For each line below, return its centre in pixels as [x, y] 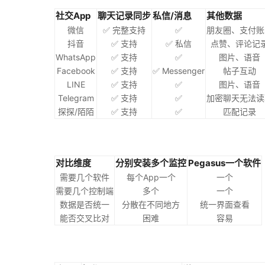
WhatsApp [76, 57]
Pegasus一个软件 [224, 163]
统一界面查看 [224, 204]
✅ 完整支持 [124, 30]
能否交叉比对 [85, 218]
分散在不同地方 [151, 204]
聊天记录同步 [124, 16]
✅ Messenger [179, 71]
